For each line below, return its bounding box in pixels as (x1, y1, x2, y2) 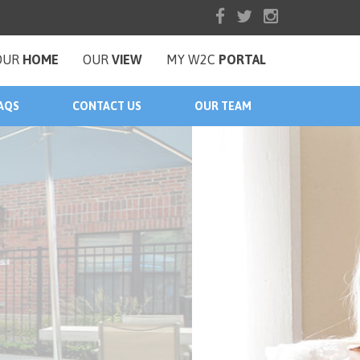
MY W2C (166, 52, 219, 67)
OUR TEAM (194, 100, 252, 112)
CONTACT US (72, 100, 141, 112)
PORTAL (219, 52, 266, 67)
